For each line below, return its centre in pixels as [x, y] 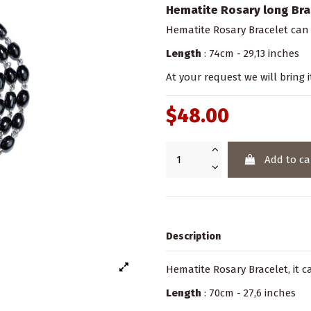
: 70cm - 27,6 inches [249, 293]
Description [193, 236]
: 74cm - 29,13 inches [250, 53]
